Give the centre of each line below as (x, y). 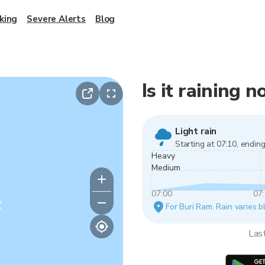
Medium (166, 168)
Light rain (196, 131)
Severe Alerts (56, 19)
